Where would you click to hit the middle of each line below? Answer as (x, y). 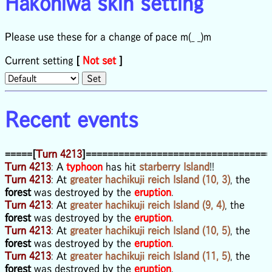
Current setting (40, 60)
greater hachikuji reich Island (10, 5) (150, 230)
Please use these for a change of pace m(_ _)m (108, 37)
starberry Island (174, 166)
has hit (121, 166)
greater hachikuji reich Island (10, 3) (150, 179)
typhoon (84, 166)
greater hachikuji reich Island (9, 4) (147, 204)
